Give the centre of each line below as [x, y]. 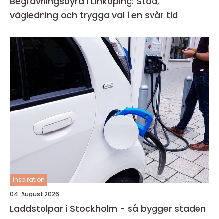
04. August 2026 [34, 194]
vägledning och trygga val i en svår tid [94, 15]
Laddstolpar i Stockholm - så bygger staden [108, 209]
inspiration [29, 180]
